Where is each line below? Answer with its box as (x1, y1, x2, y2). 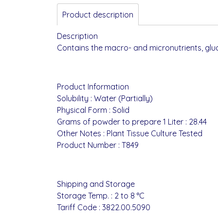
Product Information (57, 81, 129, 91)
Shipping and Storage (57, 179, 135, 189)
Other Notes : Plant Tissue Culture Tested (57, 128, 202, 138)
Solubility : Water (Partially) (57, 93, 153, 103)
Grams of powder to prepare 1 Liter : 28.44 (57, 116, 207, 127)
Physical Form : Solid (57, 105, 129, 115)
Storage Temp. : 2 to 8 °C (57, 190, 145, 200)
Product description (62, 9, 133, 19)
